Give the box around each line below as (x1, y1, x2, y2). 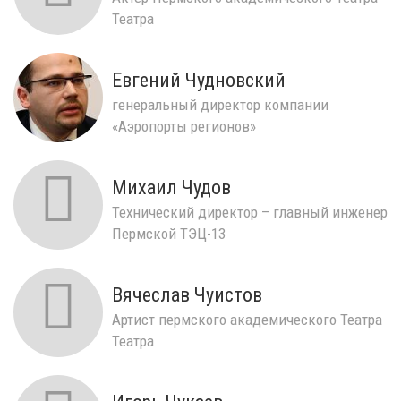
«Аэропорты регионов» (112, 116, 256, 135)
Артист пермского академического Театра (112, 310, 382, 328)
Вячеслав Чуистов (112, 283, 262, 306)
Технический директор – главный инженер (112, 202, 388, 221)
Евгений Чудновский (112, 68, 286, 91)
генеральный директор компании (112, 95, 328, 114)
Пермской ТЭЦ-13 (112, 224, 226, 243)
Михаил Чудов (112, 175, 231, 199)
